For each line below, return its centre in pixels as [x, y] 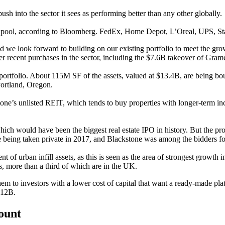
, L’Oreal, [182, 31]
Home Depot [145, 31]
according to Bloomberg [57, 31]
